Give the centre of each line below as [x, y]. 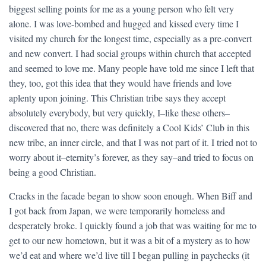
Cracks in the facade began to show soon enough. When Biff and [131, 196]
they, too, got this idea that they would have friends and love [120, 83]
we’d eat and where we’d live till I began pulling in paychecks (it [129, 255]
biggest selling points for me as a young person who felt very [121, 9]
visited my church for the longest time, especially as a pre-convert [130, 38]
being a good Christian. [53, 172]
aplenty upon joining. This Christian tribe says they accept [117, 98]
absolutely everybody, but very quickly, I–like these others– [119, 113]
